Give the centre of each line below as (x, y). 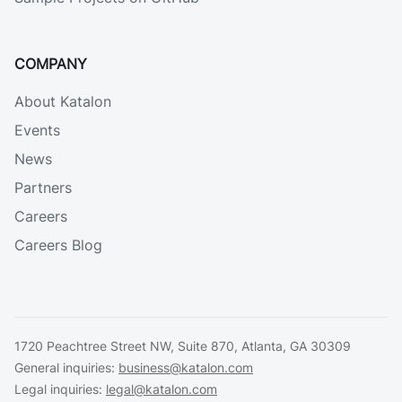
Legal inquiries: (60, 389)
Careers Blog (58, 245)
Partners (43, 188)
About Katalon (63, 101)
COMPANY (51, 64)
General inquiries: (66, 367)
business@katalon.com (186, 367)
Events (37, 130)
